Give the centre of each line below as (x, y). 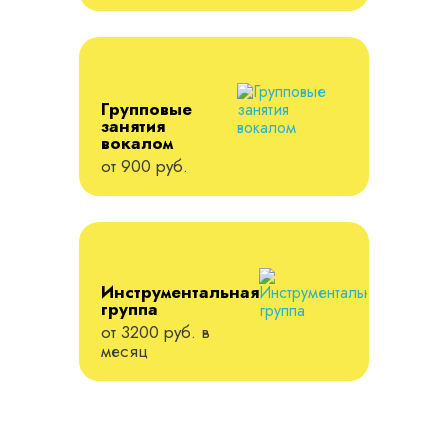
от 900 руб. (144, 166)
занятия (133, 126)
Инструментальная (180, 292)
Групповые (146, 109)
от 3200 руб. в (155, 332)
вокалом (137, 143)
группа (129, 309)
